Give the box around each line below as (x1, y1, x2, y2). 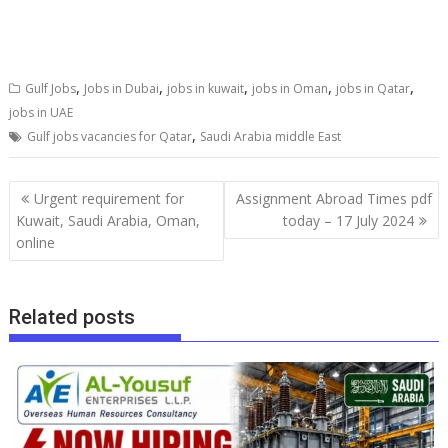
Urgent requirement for (34, 188, 185, 208)
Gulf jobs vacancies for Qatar (27, 128, 193, 146)
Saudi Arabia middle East (200, 128, 342, 146)
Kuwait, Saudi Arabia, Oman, (16, 210, 201, 230)
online (16, 232, 56, 252)
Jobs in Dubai (84, 80, 160, 98)
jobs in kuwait (167, 80, 245, 98)
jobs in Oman (252, 80, 329, 98)
